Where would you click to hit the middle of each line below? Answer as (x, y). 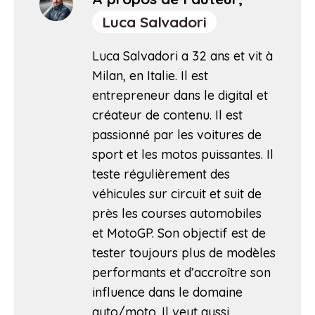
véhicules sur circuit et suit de (177, 193)
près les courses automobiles (177, 213)
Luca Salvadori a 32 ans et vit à (182, 56)
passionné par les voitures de (177, 134)
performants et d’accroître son (181, 272)
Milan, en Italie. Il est (150, 75)
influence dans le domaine (167, 292)
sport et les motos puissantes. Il (183, 154)
